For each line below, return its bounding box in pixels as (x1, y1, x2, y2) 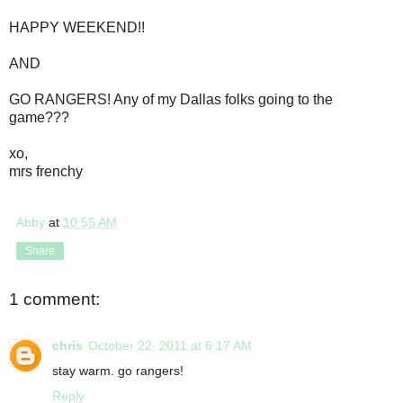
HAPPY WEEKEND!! (9, 20, 145, 36)
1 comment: (9, 290, 100, 309)
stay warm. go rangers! (52, 363, 184, 379)
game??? (9, 110, 73, 126)
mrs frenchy (9, 164, 83, 180)
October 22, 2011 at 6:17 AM (88, 338, 252, 354)
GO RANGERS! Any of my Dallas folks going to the (9, 92, 333, 108)
